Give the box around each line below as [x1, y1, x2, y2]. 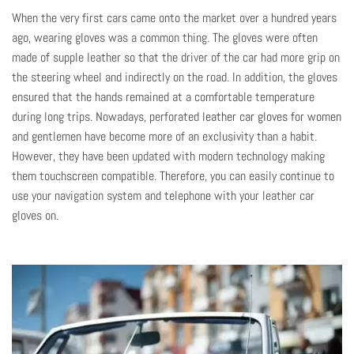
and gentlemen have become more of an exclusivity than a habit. [12, 127, 317, 145]
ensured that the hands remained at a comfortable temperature [12, 88, 314, 105]
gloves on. [12, 206, 62, 224]
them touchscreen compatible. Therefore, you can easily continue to [12, 167, 334, 184]
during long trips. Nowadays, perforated [12, 107, 202, 125]
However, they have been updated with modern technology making [12, 147, 325, 164]
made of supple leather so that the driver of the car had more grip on [12, 48, 340, 66]
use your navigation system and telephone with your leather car [12, 186, 314, 204]
